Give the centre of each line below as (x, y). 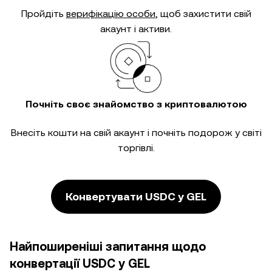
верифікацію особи (110, 14)
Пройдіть (43, 14)
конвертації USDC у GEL (80, 263)
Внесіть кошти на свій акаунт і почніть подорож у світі (136, 133)
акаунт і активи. (136, 29)
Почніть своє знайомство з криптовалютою (136, 104)
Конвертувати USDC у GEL (136, 196)
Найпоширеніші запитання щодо (108, 246)
